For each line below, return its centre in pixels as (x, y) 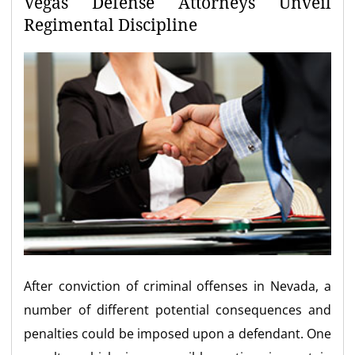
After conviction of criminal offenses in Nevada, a (177, 286)
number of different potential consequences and (177, 309)
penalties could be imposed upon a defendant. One (177, 333)
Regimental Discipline (111, 25)
